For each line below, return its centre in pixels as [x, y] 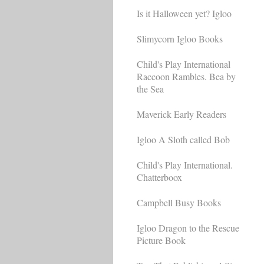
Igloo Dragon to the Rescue [188, 227]
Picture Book [161, 240]
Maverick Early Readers [181, 114]
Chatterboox [159, 177]
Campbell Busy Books [179, 202]
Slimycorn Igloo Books [180, 38]
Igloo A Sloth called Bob [183, 139]
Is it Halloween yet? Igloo [184, 13]
